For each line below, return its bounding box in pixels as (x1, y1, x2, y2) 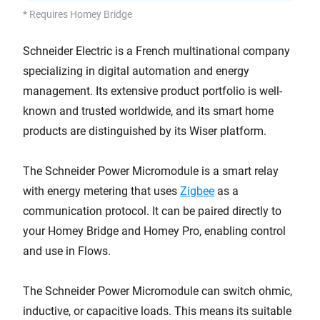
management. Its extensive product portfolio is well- (23, 84, 282, 98)
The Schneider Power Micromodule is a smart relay (23, 164, 279, 178)
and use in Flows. (23, 244, 111, 258)
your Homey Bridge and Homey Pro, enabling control (23, 224, 286, 238)
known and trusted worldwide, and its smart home (23, 104, 274, 118)
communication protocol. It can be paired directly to (23, 204, 281, 218)
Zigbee (180, 184, 214, 198)
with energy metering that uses (23, 184, 180, 198)
